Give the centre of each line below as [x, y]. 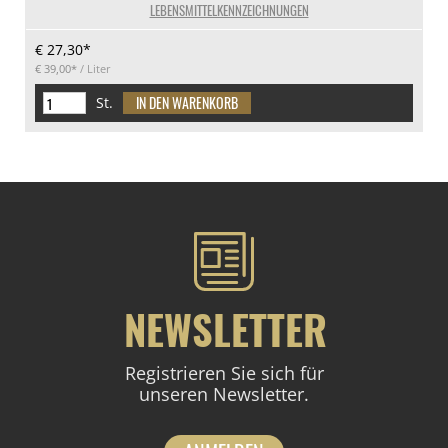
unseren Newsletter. [224, 393]
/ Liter [94, 68]
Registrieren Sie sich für [224, 372]
